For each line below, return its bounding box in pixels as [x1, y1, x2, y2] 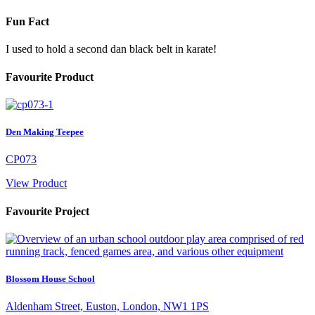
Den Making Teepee [6, 127, 84, 138]
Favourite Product [6, 70, 94, 83]
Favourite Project [6, 205, 89, 217]
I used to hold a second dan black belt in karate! [6, 43, 217, 56]
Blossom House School [6, 273, 95, 284]
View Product [6, 177, 67, 190]
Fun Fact [6, 15, 49, 28]
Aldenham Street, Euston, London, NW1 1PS [6, 300, 209, 313]
